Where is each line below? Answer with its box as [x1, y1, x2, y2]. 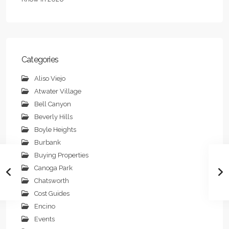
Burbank [34, 138, 61, 146]
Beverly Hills [34, 112, 73, 121]
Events [34, 215, 55, 223]
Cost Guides [34, 189, 70, 197]
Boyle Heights [34, 125, 76, 133]
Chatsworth [34, 176, 69, 185]
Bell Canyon [34, 100, 71, 108]
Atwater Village [34, 87, 81, 95]
